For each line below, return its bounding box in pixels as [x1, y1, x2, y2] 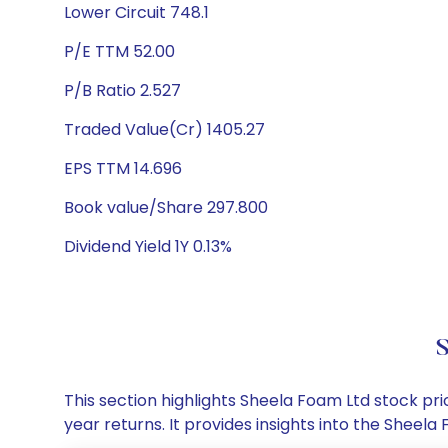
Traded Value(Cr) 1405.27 [64, 118, 265, 141]
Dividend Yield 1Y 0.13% [64, 235, 232, 258]
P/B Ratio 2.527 [64, 79, 181, 102]
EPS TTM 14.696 [64, 157, 182, 180]
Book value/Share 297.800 [64, 196, 268, 219]
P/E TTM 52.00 [64, 40, 175, 63]
